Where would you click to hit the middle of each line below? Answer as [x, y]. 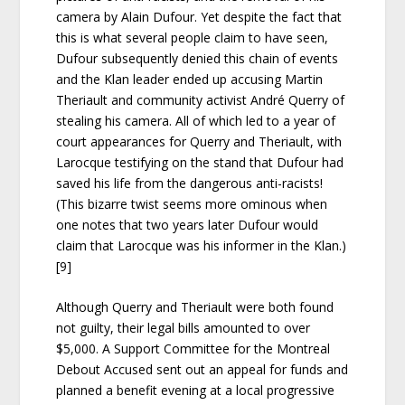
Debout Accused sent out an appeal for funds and [202, 370]
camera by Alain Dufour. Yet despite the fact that [199, 16]
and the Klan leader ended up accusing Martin [190, 79]
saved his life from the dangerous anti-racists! [190, 183]
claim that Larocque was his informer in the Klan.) [202, 245]
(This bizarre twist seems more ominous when [192, 203]
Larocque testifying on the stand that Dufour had [200, 162]
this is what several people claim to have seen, [193, 37]
